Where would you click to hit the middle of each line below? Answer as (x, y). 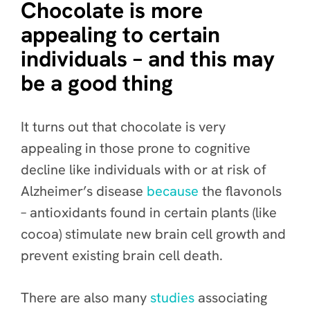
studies (172, 298)
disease (120, 191)
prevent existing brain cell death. (124, 255)
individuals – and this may (148, 59)
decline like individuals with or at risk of (144, 170)
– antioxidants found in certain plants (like (149, 212)
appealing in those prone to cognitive (136, 148)
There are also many (85, 298)
